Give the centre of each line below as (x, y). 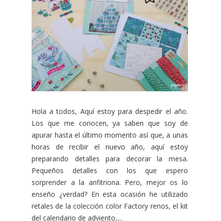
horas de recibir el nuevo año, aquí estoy (110, 147)
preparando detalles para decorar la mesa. (110, 158)
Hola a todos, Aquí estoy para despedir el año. (110, 111)
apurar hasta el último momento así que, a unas (110, 135)
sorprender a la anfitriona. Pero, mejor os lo (110, 182)
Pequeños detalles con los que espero (110, 170)
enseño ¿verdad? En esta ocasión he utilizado (110, 194)
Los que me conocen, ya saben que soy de (110, 123)
